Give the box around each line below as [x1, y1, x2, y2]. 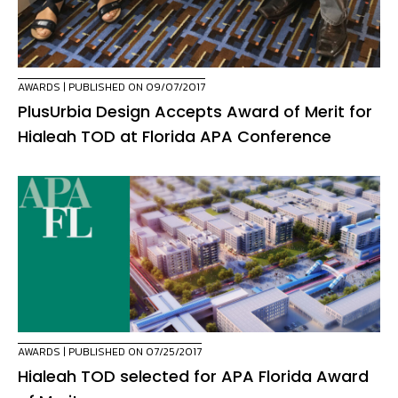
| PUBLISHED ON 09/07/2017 [60, 78, 205, 95]
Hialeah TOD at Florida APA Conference [18, 124, 331, 147]
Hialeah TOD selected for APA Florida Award [18, 364, 369, 387]
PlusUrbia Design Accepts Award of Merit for [18, 99, 372, 123]
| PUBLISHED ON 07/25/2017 [60, 343, 202, 360]
